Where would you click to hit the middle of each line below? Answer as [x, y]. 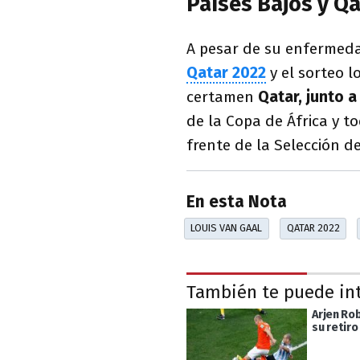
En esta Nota [237, 202]
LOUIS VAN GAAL [227, 228]
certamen [220, 96]
